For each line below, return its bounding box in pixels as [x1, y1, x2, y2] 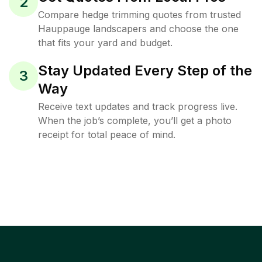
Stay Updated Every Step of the [38, 62, 252, 79]
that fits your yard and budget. [38, 37, 173, 49]
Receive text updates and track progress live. [38, 101, 237, 112]
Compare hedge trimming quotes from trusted [38, 9, 241, 20]
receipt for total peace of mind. [38, 129, 175, 140]
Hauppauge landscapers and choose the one [38, 23, 239, 35]
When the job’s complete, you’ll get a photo [38, 115, 232, 126]
